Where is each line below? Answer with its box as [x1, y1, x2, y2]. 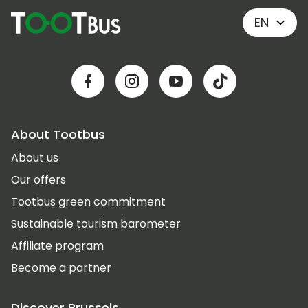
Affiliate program [11, 238, 104, 254]
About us [11, 150, 58, 166]
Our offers [11, 172, 66, 188]
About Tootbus [11, 126, 105, 144]
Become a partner [11, 260, 111, 276]
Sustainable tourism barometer [11, 216, 181, 232]
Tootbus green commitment [11, 194, 166, 210]
